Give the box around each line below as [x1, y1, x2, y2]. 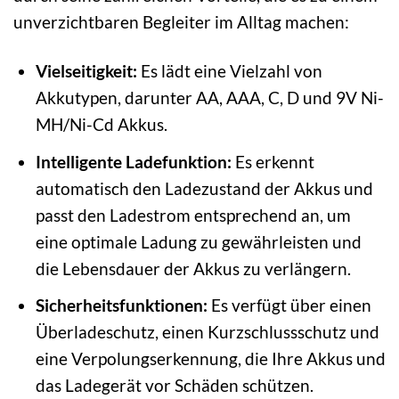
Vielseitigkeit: [35, 61, 137, 82]
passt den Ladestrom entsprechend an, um [35, 204, 351, 225]
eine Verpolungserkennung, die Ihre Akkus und [35, 348, 386, 370]
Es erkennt [231, 151, 314, 172]
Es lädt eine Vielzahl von [136, 61, 322, 82]
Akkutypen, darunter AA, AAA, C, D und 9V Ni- [35, 87, 384, 109]
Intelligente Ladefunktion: [35, 151, 232, 172]
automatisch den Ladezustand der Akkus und [35, 177, 373, 199]
